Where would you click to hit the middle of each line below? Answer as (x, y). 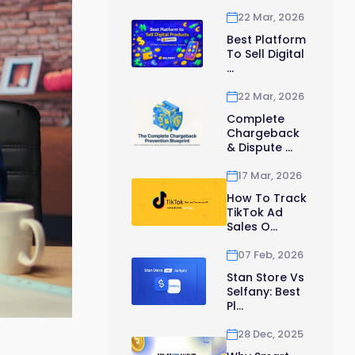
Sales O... (252, 226)
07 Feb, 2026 (271, 255)
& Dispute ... (260, 147)
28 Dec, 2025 (271, 334)
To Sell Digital (265, 53)
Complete (256, 118)
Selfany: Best (263, 291)
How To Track (267, 198)
